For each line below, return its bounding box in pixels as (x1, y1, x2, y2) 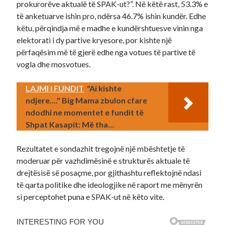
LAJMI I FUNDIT (26, 83, 84, 93)
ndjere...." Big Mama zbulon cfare (26, 95, 148, 105)
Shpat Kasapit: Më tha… (26, 120, 115, 129)
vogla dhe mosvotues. (17, 59, 91, 69)
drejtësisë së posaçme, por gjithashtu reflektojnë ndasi (17, 168, 202, 177)
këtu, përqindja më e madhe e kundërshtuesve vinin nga (17, 23, 203, 33)
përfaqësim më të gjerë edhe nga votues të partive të (17, 47, 196, 57)
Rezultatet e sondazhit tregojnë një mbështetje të (17, 144, 185, 153)
